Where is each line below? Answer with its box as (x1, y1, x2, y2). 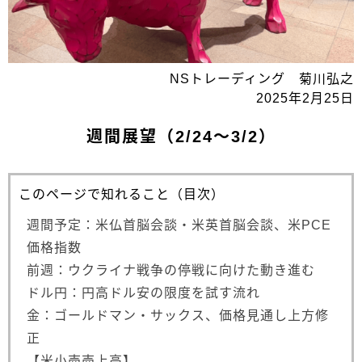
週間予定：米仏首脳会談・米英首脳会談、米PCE (27, 217, 331, 232)
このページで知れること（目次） (19, 187, 225, 201)
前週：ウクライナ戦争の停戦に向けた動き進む (27, 263, 315, 277)
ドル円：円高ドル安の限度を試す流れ (27, 285, 260, 300)
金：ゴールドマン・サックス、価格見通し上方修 (27, 308, 329, 322)
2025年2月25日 (256, 90, 354, 105)
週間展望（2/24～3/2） (86, 127, 276, 145)
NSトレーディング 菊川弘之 (170, 71, 354, 86)
